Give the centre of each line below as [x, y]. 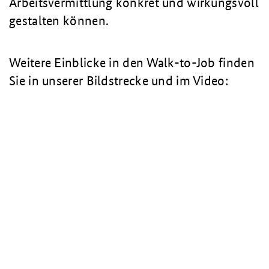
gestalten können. [59, 21]
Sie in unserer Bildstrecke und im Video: [119, 81]
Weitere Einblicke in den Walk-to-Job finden [132, 63]
